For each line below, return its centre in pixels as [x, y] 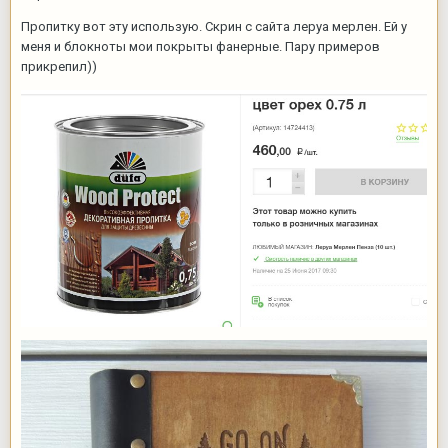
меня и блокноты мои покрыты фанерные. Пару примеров [200, 47]
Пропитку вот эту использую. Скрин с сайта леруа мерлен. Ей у [214, 27]
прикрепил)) [60, 67]
